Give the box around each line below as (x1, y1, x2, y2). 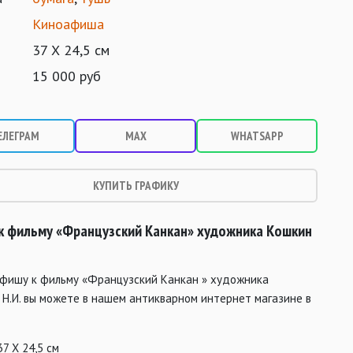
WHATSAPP (230, 128, 284, 143)
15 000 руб (32, 67, 102, 85)
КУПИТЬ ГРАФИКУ (92, 178, 179, 193)
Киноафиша (32, 15, 105, 33)
